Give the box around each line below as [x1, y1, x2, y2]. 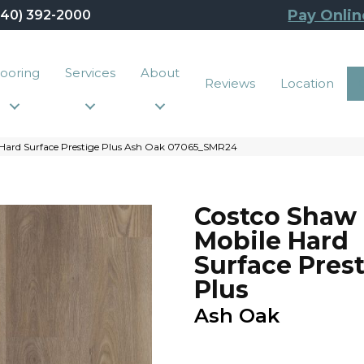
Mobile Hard [194, 225, 349, 256]
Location [280, 75, 335, 91]
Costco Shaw [194, 201, 357, 232]
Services [65, 64, 116, 80]
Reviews [205, 75, 256, 91]
